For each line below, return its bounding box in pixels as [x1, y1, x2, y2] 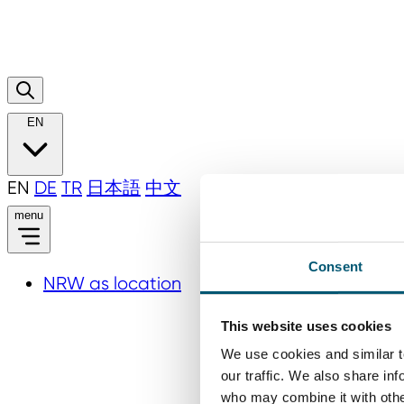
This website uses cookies [220, 317, 391, 334]
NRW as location [43, 272, 181, 294]
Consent [308, 258, 363, 274]
